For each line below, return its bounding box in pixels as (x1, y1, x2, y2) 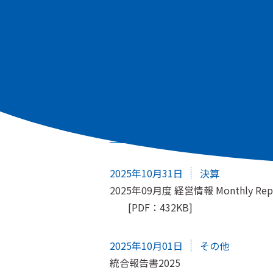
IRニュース (110, 107, 196, 132)
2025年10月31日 (110, 166, 183, 181)
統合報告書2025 (110, 255, 180, 271)
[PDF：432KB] (128, 200, 193, 215)
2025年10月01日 (110, 238, 183, 253)
